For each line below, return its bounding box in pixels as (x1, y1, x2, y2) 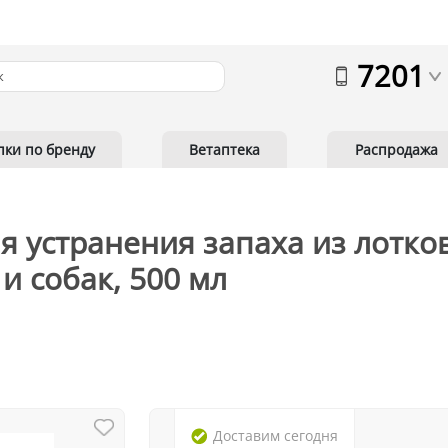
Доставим (213, 426, 281, 445)
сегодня (284, 426, 339, 445)
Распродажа (354, 140, 438, 159)
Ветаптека (189, 140, 261, 159)
